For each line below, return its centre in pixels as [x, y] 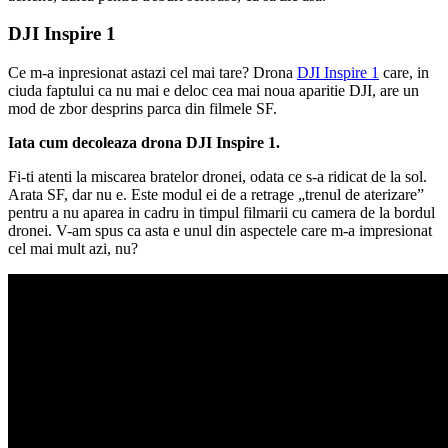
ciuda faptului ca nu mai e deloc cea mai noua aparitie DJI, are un [213, 91]
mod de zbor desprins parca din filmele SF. [142, 109]
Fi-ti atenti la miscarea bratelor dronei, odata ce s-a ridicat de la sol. [217, 177]
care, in [404, 73]
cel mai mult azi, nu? [73, 249]
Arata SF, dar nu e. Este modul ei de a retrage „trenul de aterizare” [216, 195]
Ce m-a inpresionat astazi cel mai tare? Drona [152, 73]
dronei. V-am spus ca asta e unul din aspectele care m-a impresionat [220, 231]
